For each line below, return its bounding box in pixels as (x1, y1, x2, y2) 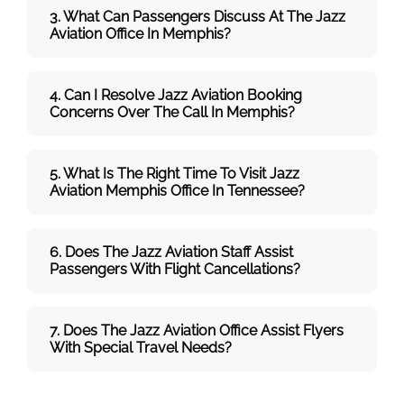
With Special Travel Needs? (50, 338, 232, 356)
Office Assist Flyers (219, 321, 344, 339)
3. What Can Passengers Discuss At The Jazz (50, 7, 345, 25)
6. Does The (50, 243, 132, 261)
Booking (247, 86, 302, 104)
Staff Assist (221, 243, 293, 261)
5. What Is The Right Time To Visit (50, 164, 270, 182)
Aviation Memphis (50, 181, 170, 199)
